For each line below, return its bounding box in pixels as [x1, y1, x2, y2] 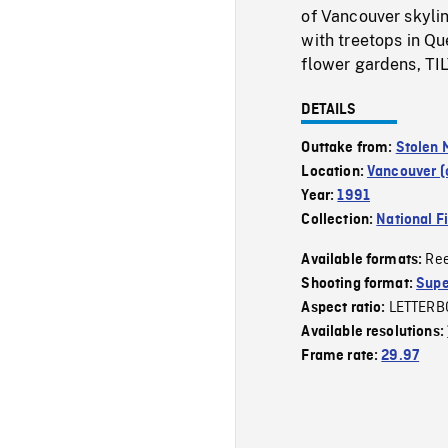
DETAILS [301, 101, 357, 118]
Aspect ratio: [301, 299, 389, 316]
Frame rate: [301, 347, 382, 364]
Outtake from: [301, 139, 396, 156]
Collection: [301, 211, 377, 228]
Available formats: [301, 251, 426, 268]
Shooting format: [301, 275, 417, 292]
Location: [301, 163, 368, 180]
